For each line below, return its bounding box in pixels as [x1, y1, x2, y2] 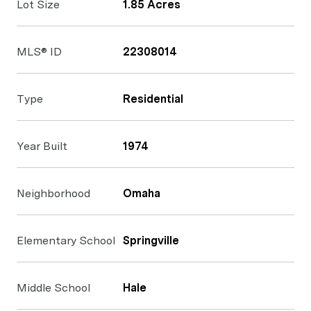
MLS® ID [17, 45, 62, 58]
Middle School [17, 281, 90, 294]
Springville [123, 234, 179, 247]
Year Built [17, 140, 67, 153]
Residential [123, 92, 183, 106]
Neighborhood [17, 187, 90, 200]
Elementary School [17, 234, 115, 247]
